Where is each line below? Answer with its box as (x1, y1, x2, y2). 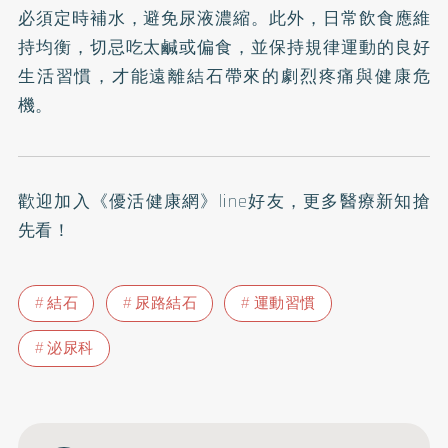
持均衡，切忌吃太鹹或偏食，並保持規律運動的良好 (17, 33, 431, 60)
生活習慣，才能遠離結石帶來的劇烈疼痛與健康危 (17, 62, 431, 89)
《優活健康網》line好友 (90, 187, 285, 214)
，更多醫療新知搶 (284, 187, 431, 214)
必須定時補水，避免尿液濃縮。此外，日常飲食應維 (17, 4, 431, 31)
